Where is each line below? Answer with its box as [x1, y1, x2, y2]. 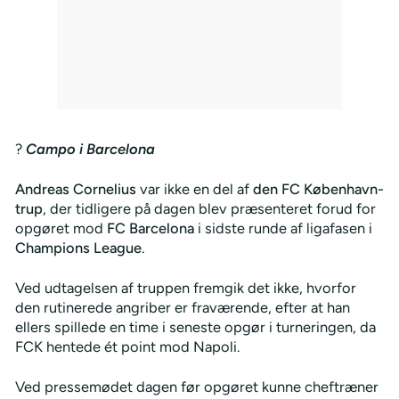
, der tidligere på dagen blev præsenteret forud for [42, 199, 376, 217]
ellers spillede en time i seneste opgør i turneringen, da [14, 317, 376, 336]
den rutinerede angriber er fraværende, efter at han [14, 297, 350, 316]
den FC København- [252, 180, 384, 198]
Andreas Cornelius [14, 180, 136, 198]
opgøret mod [14, 219, 107, 237]
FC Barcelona [106, 219, 194, 237]
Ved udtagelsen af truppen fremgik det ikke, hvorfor [14, 278, 356, 297]
